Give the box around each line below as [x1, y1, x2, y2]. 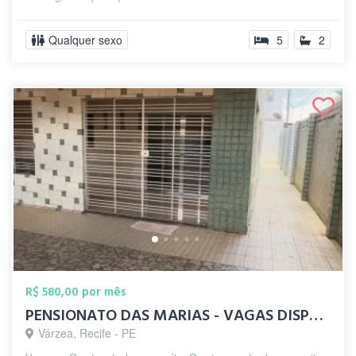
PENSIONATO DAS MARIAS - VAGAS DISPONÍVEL [309, 304, 323, 327]
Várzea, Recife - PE [38, 325, 136, 341]
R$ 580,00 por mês [25, 284, 126, 300]
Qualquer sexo [48, 32, 122, 48]
